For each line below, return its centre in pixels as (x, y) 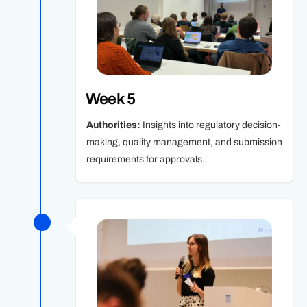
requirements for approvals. (145, 160)
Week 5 (110, 99)
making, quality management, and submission (184, 143)
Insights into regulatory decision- (211, 125)
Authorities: (114, 125)
